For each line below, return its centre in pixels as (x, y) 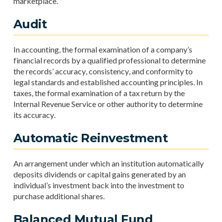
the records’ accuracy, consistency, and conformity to (103, 71)
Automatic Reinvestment (90, 138)
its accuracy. (34, 115)
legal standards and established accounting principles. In (108, 82)
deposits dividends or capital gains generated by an (99, 174)
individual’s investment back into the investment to (99, 185)
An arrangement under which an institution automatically (108, 163)
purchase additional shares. (59, 196)
